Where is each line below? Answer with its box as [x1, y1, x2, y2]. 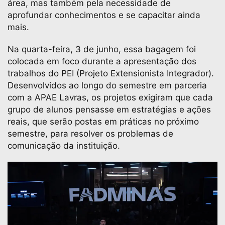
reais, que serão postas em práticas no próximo [8, 117, 199, 127]
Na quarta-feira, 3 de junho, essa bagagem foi [8, 44, 196, 54]
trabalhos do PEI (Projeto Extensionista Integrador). [8, 68, 214, 78]
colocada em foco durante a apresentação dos [8, 56, 196, 66]
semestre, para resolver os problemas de [8, 129, 173, 139]
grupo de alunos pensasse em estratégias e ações [8, 104, 211, 115]
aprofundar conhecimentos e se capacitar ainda [8, 10, 200, 20]
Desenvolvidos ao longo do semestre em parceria [8, 80, 207, 90]
